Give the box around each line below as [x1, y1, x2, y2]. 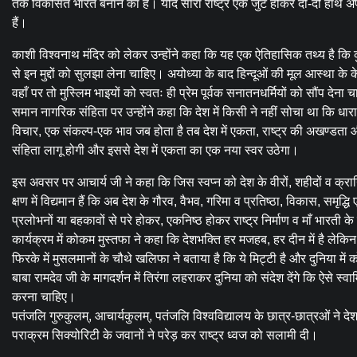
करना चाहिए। [12, 290, 76, 304]
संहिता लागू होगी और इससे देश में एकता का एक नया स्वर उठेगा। [12, 143, 299, 158]
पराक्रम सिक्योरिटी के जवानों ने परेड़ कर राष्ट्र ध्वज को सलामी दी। [12, 328, 318, 343]
